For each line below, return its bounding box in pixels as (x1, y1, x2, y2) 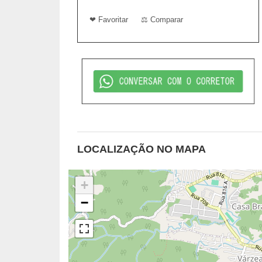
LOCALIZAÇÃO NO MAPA (77, 143, 206, 155)
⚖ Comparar (141, 15, 183, 25)
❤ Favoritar (89, 15, 128, 25)
